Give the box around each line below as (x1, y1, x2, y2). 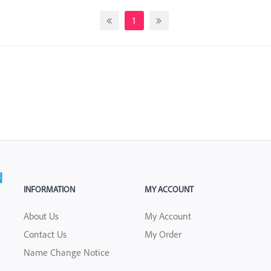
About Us (24, 209, 59, 222)
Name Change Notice (24, 246, 109, 258)
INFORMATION (24, 183, 75, 194)
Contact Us (24, 227, 67, 240)
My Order (145, 227, 181, 240)
